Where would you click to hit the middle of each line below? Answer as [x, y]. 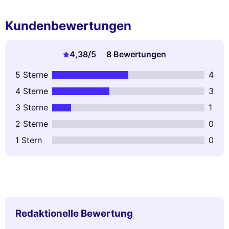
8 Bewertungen [136, 54]
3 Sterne [32, 108]
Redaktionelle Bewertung [74, 214]
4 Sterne [32, 91]
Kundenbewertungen [68, 26]
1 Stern [29, 140]
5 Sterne [32, 75]
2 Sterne [32, 124]
